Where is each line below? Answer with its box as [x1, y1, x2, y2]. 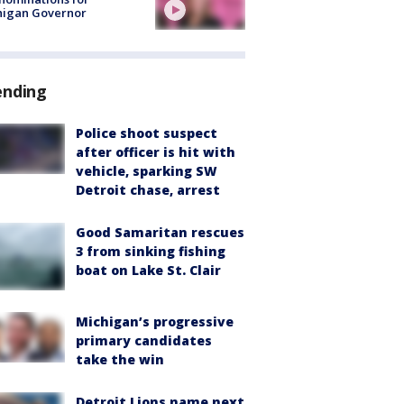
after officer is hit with [76, 142, 235, 161]
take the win [76, 350, 164, 368]
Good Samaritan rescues [76, 223, 244, 241]
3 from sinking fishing [76, 242, 225, 260]
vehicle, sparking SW [76, 161, 217, 179]
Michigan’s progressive [76, 312, 234, 330]
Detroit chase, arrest [76, 180, 220, 198]
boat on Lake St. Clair [76, 261, 221, 279]
